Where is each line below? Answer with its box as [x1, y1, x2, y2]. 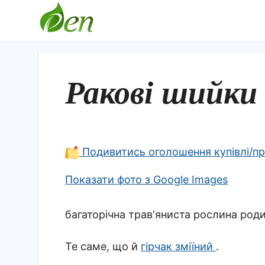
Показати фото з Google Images [65, 173, 228, 186]
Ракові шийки [65, 75, 257, 111]
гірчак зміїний [141, 240, 216, 253]
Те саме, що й [65, 240, 141, 253]
